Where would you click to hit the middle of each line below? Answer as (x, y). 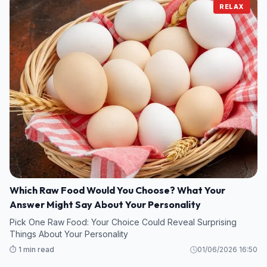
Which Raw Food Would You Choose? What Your (117, 190)
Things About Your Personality (69, 234)
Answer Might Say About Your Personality (105, 204)
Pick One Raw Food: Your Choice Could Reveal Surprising (123, 222)
